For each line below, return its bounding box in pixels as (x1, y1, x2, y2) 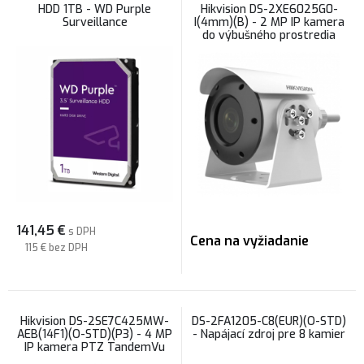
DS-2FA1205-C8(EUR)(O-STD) (192, 314, 346, 329)
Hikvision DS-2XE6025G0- (200, 2, 338, 17)
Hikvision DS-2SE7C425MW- (20, 314, 169, 329)
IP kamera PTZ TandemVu (24, 340, 165, 355)
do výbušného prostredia (202, 28, 336, 43)
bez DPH (48, 241, 88, 254)
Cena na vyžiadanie (190, 232, 309, 249)
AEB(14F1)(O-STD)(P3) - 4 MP (17, 327, 172, 342)
